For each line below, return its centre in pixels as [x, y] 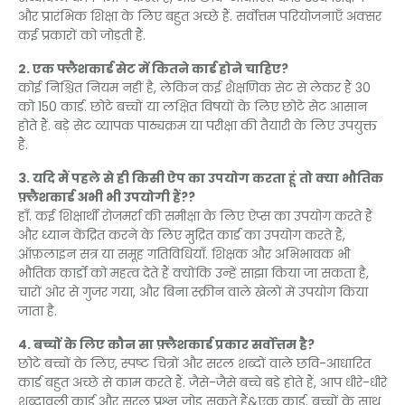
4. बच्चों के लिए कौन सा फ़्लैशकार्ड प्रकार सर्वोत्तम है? [166, 345]
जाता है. [38, 311]
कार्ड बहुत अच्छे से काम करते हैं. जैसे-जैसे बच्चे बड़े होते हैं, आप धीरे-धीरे [202, 383]
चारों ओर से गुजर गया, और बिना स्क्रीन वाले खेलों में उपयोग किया [193, 292]
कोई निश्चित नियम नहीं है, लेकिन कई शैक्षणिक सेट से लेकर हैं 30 [194, 88]
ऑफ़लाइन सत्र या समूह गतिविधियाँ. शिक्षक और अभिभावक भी [184, 254]
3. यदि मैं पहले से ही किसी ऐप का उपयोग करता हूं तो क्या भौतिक [201, 179]
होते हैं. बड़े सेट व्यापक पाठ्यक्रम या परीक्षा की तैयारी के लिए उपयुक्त [198, 126]
